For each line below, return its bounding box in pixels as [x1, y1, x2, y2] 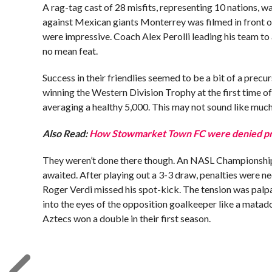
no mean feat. [42, 45, 98, 56]
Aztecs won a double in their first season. [42, 212, 211, 224]
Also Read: [42, 127, 90, 139]
